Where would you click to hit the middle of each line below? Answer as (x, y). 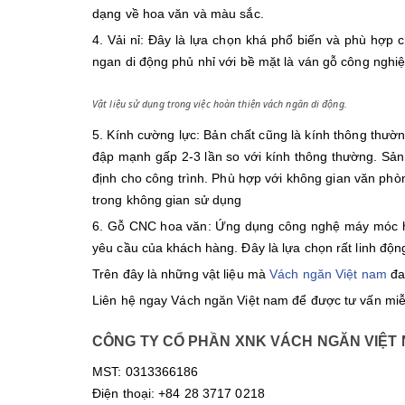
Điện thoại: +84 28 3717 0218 (179, 393)
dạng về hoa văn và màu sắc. (178, 14)
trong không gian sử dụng (167, 199)
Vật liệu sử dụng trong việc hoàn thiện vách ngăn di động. (220, 104)
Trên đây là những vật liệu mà (181, 273)
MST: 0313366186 (146, 372)
